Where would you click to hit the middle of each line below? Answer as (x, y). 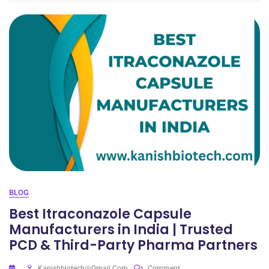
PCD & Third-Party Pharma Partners (133, 245)
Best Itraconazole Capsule (100, 214)
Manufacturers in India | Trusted (121, 230)
